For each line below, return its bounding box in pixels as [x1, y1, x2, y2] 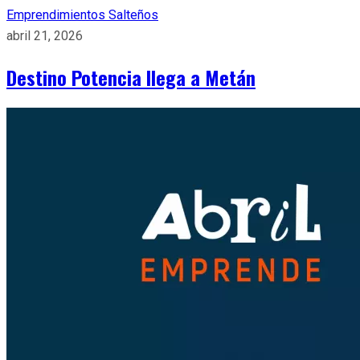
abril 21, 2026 [6, 27, 83, 43]
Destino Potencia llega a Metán [6, 62, 256, 92]
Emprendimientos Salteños [6, 6, 158, 22]
